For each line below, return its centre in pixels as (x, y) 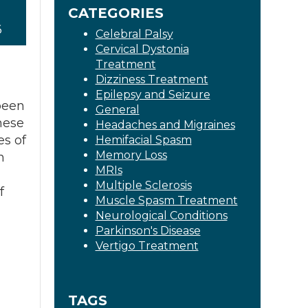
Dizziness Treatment (152, 79)
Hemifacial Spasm (143, 140)
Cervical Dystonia (142, 49)
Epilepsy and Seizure (153, 95)
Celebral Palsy (134, 34)
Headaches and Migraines (165, 125)
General (117, 110)
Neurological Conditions (161, 216)
